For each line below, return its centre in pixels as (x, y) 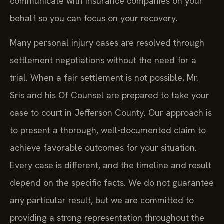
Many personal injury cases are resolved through (107, 43)
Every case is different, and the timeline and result (111, 165)
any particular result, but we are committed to (102, 200)
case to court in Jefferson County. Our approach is (111, 113)
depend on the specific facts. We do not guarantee (112, 183)
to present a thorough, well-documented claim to (108, 130)
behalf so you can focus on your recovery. (94, 18)
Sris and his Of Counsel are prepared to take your (110, 95)
